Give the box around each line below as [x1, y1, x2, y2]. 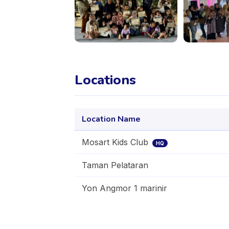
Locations [75, 71, 136, 89]
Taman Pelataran [82, 160, 148, 170]
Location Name [82, 113, 141, 125]
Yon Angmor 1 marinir [82, 183, 167, 193]
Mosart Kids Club [82, 137, 148, 147]
